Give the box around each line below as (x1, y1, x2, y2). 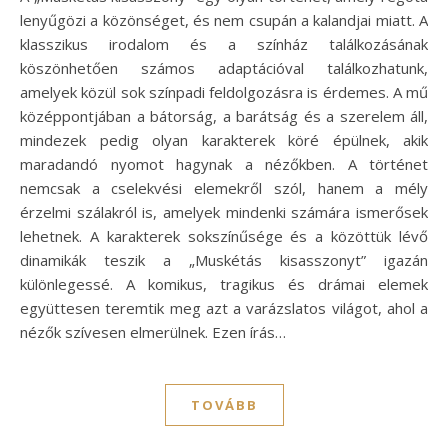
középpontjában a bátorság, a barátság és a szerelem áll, (20, 105, 428, 126)
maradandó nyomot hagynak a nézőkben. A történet (20, 153, 428, 174)
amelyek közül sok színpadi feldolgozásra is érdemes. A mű (20, 81, 428, 102)
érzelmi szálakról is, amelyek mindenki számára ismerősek (20, 201, 428, 222)
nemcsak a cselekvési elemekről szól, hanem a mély (20, 177, 428, 198)
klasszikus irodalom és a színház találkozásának (20, 33, 428, 54)
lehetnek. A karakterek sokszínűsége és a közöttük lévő (20, 225, 428, 246)
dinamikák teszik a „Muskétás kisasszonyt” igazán (20, 249, 428, 270)
